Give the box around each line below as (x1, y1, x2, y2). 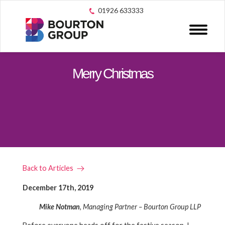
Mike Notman (39, 202, 80, 211)
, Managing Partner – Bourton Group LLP (80, 202, 202, 211)
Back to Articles (23, 164, 73, 172)
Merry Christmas (72, 66, 153, 81)
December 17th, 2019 (23, 183, 93, 192)
